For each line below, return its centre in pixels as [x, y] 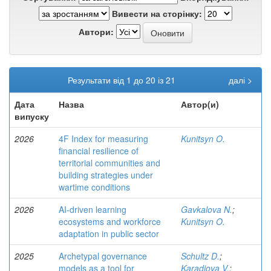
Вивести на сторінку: [157, 13]
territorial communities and [109, 163]
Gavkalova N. [207, 209]
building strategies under [106, 175]
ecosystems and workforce [110, 221]
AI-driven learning [93, 209]
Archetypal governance [103, 256]
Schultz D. [200, 256]
